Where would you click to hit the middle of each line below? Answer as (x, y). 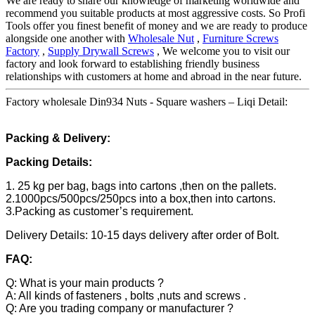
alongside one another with (67, 39)
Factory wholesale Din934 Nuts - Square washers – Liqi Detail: (147, 102)
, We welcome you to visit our (222, 51)
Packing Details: (49, 162)
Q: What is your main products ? (85, 283)
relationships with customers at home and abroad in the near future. (154, 77)
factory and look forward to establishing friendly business (133, 64)
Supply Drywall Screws (101, 51)
